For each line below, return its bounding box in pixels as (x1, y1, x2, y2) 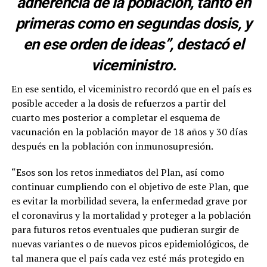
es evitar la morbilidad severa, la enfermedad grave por (11, 194, 247, 207)
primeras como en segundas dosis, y (15, 14, 252, 32)
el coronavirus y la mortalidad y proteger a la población (11, 208, 251, 222)
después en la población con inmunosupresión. (11, 139, 213, 153)
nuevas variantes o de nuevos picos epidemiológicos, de (11, 237, 249, 250)
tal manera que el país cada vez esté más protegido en (11, 251, 244, 265)
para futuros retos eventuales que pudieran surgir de (11, 222, 239, 236)
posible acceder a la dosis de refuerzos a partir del (11, 96, 226, 110)
